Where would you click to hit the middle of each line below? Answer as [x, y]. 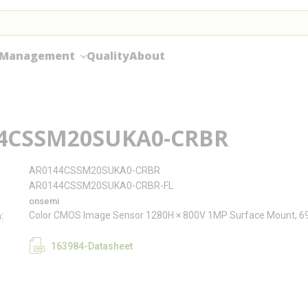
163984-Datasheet [92, 246]
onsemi [44, 201]
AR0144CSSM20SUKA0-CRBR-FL [101, 186]
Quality [108, 56]
